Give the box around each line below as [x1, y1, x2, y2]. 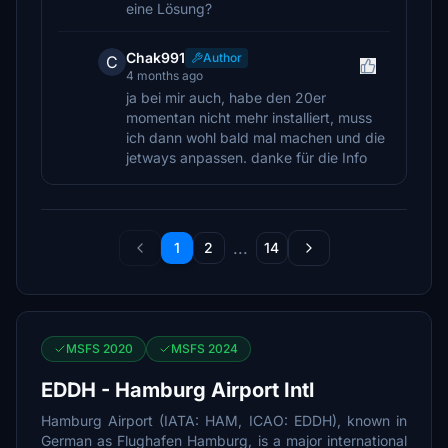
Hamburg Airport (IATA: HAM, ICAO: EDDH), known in [41, 412, 407, 429]
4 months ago [126, 68, 203, 83]
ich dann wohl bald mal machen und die [126, 129, 385, 146]
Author [203, 50, 242, 65]
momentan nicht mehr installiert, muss [126, 109, 372, 126]
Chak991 [126, 49, 185, 66]
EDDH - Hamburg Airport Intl [41, 378, 314, 402]
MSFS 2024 [171, 341, 238, 356]
